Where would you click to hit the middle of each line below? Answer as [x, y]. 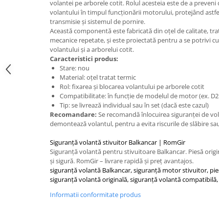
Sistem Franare [32, 155]
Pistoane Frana [32, 208]
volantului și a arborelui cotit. [92, 49]
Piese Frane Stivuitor [41, 196]
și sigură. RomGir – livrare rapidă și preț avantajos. [122, 161]
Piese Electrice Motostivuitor [54, 142]
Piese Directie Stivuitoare [48, 38]
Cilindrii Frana [31, 170]
